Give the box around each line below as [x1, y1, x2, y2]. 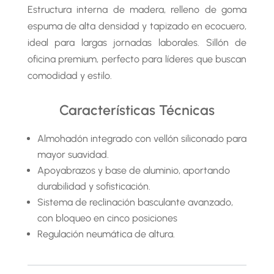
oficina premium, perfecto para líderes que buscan [27, 53, 247, 65]
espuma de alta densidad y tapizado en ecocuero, [27, 20, 247, 32]
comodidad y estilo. [27, 70, 112, 81]
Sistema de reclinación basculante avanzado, [37, 196, 233, 208]
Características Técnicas [59, 102, 215, 119]
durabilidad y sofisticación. [37, 180, 150, 192]
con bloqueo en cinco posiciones [37, 212, 177, 224]
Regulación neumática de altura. [37, 228, 175, 240]
